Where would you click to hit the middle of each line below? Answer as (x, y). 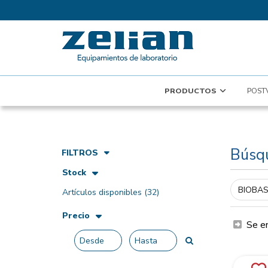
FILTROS (80, 153)
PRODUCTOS (191, 91)
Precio (76, 216)
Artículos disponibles (103, 192)
